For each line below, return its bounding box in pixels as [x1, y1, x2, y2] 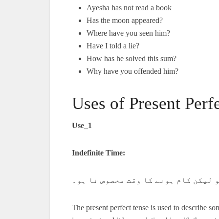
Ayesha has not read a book [87, 3, 172, 12]
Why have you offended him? [87, 67, 178, 75]
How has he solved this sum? [87, 54, 176, 63]
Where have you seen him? [87, 29, 170, 37]
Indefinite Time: [72, 149, 125, 157]
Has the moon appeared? [87, 16, 163, 24]
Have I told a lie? [87, 42, 139, 50]
